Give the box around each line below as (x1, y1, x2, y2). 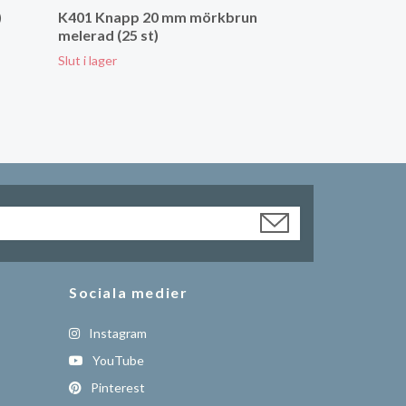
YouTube (90, 353, 144, 368)
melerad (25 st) (58, 26, 159, 43)
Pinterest (88, 380, 145, 395)
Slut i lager (58, 53, 117, 68)
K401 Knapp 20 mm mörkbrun (58, 8, 257, 25)
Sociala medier (69, 284, 188, 301)
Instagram (86, 325, 147, 341)
